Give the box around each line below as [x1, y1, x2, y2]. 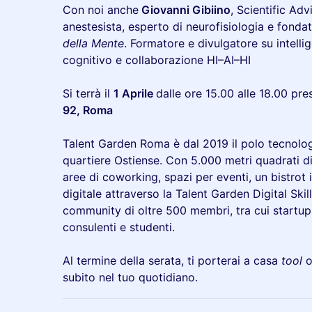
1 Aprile [114, 86, 156, 100]
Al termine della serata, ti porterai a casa [63, 253, 281, 267]
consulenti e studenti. [63, 220, 175, 234]
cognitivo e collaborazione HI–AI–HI [63, 53, 251, 67]
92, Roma [63, 103, 113, 117]
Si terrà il [63, 86, 114, 100]
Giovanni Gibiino [139, 3, 231, 17]
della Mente [63, 36, 124, 50]
